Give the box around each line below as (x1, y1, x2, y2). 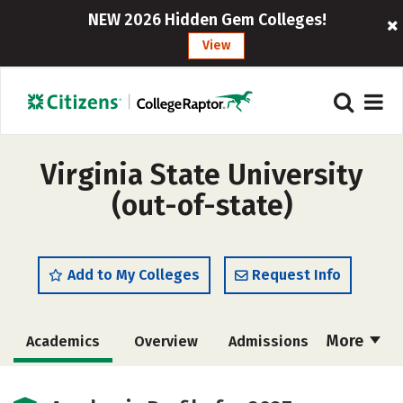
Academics (26, 333, 100, 350)
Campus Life (225, 374, 309, 391)
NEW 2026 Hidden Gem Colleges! (88, 10, 327, 30)
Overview (133, 333, 198, 350)
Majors (140, 374, 188, 391)
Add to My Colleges (67, 266, 200, 283)
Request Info (252, 266, 341, 283)
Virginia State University (40, 157, 363, 192)
